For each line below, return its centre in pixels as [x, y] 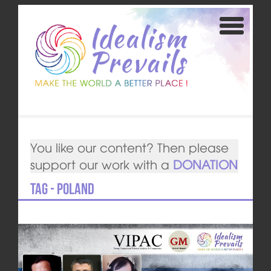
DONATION [205, 165]
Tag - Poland [62, 189]
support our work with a [101, 165]
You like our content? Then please [129, 148]
